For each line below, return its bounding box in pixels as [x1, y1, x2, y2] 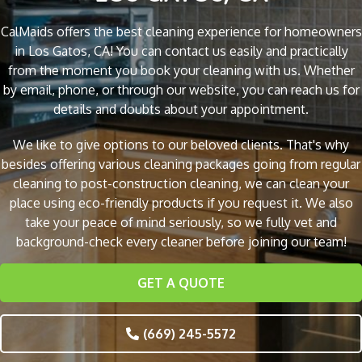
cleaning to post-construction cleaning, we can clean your [13, 175, 349, 192]
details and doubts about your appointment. [53, 101, 309, 118]
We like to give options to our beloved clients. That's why [13, 137, 349, 154]
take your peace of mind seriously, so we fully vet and [25, 214, 337, 231]
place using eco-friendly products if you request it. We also [9, 195, 353, 212]
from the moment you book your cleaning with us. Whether [7, 62, 355, 79]
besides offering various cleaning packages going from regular [2, 156, 360, 173]
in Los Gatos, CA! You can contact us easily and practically [14, 43, 348, 60]
